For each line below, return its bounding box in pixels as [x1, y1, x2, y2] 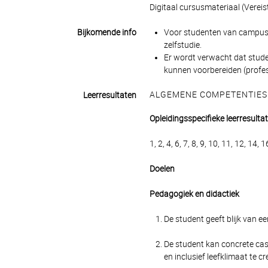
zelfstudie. [163, 40, 202, 50]
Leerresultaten [83, 90, 136, 100]
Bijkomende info [77, 28, 136, 37]
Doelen [149, 164, 175, 173]
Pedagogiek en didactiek [149, 189, 239, 199]
